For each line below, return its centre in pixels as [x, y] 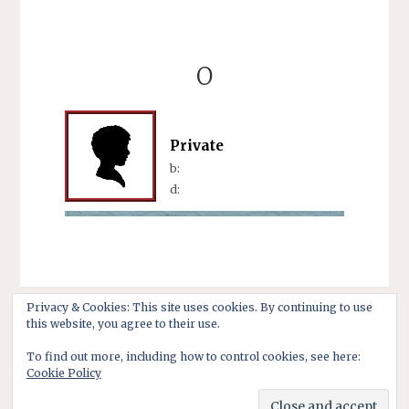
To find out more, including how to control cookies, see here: [193, 357]
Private [196, 145]
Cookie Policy [63, 373]
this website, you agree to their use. [123, 324]
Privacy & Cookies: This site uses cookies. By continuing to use [199, 308]
